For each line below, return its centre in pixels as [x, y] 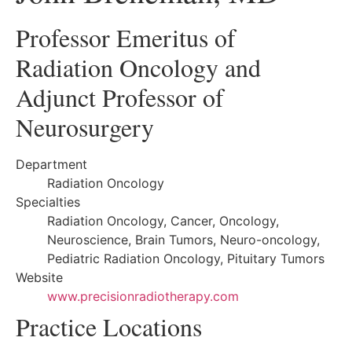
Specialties [48, 202]
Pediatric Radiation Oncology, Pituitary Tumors [186, 258]
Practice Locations [109, 326]
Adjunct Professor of [120, 97]
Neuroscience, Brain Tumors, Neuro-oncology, [183, 239]
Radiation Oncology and [138, 67]
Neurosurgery [85, 126]
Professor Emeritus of [126, 37]
